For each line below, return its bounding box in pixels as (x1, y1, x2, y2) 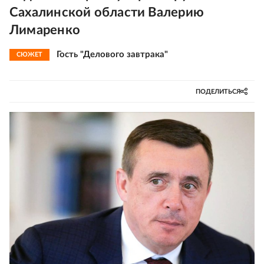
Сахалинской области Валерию (9, 6, 204, 19)
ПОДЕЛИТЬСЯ (196, 88, 240, 95)
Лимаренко (9, 24, 80, 37)
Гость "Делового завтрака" (57, 50, 168, 59)
